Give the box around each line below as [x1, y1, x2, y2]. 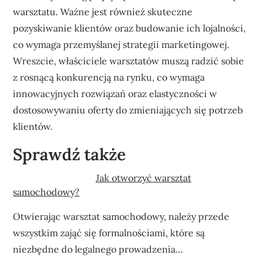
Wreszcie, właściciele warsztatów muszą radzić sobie [13, 54, 244, 67]
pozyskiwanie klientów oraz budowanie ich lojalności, [13, 22, 246, 34]
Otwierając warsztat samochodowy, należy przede [13, 210, 230, 222]
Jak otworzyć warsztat [95, 171, 191, 184]
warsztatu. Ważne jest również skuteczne [13, 5, 193, 18]
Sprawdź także [13, 143, 126, 165]
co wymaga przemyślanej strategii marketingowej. [13, 38, 230, 50]
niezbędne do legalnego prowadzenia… [13, 243, 184, 255]
